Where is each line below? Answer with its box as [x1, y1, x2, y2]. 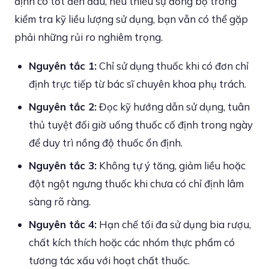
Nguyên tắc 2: [29, 100, 97, 113]
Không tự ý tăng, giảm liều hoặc [97, 159, 246, 172]
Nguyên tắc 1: [29, 59, 97, 72]
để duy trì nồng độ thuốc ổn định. [29, 136, 183, 149]
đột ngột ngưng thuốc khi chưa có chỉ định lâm [29, 177, 244, 190]
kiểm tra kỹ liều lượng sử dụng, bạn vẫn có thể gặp [14, 13, 248, 25]
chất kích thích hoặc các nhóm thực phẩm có [29, 236, 235, 249]
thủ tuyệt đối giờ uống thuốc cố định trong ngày [29, 118, 253, 131]
